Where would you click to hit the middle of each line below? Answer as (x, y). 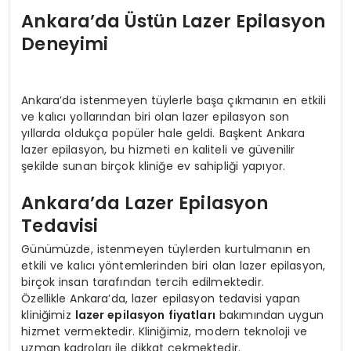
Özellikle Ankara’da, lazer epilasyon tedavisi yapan (161, 298)
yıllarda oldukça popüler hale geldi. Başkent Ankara (163, 133)
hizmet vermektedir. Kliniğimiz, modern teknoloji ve (165, 331)
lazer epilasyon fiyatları (145, 315)
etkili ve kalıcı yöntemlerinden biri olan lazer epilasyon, (174, 265)
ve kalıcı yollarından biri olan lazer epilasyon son (156, 116)
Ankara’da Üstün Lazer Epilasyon (174, 22)
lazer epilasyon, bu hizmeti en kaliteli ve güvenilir (158, 149)
